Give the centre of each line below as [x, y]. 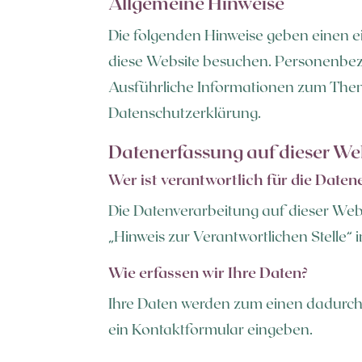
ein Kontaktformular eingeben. [211, 328]
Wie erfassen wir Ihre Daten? [208, 272]
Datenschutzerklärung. [185, 112]
